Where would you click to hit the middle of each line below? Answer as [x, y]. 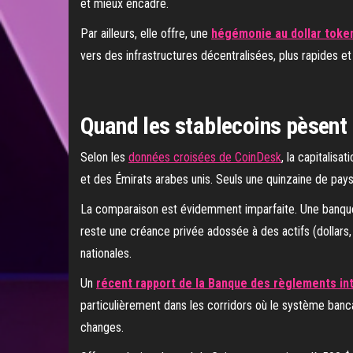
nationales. [106, 253]
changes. [102, 327]
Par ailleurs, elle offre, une [146, 33]
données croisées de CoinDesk [205, 157]
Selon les [104, 157]
